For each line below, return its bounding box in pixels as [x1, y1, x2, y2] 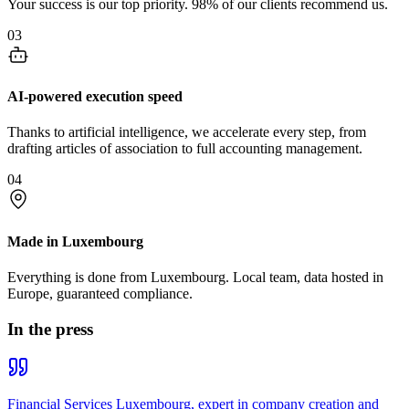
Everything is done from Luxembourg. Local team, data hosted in [7, 269, 383, 285]
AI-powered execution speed [7, 89, 183, 105]
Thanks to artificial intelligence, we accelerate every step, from [7, 124, 366, 141]
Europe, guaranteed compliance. [7, 286, 193, 301]
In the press [7, 319, 93, 339]
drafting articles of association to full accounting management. [7, 141, 362, 157]
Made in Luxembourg [7, 233, 143, 249]
